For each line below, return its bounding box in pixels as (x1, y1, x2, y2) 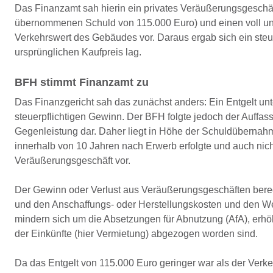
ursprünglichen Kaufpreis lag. (15, 47, 141, 57)
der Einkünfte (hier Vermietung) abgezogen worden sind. (15, 229, 258, 239)
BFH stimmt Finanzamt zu (15, 76, 149, 88)
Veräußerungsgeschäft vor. (15, 155, 130, 166)
